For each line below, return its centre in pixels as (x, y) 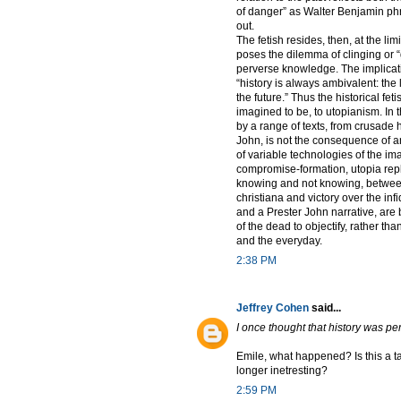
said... (325, 308)
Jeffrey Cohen (273, 308)
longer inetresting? (282, 371)
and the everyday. (279, 241)
